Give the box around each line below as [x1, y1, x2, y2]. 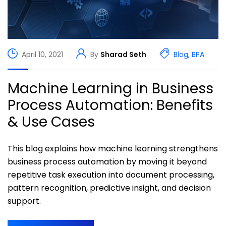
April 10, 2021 [22, 49, 63, 60]
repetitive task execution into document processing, [8, 169, 214, 181]
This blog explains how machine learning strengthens [8, 143, 218, 155]
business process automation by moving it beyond [8, 156, 207, 168]
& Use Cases [8, 112, 95, 132]
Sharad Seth [100, 49, 146, 60]
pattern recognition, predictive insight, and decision [8, 182, 211, 194]
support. [8, 195, 41, 207]
